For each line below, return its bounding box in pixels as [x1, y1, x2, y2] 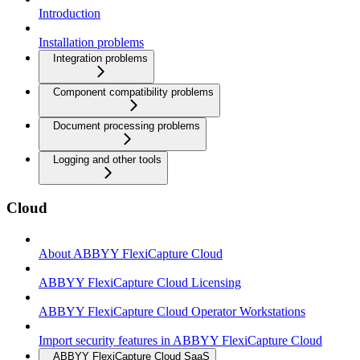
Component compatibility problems [53, 85, 214, 98]
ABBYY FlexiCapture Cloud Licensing [39, 276, 241, 289]
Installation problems [39, 35, 144, 49]
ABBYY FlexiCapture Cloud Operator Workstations [39, 305, 305, 318]
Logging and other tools [53, 153, 162, 166]
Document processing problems [53, 119, 200, 132]
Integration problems [53, 51, 148, 64]
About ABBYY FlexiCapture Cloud [39, 247, 223, 260]
